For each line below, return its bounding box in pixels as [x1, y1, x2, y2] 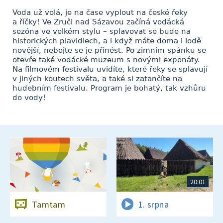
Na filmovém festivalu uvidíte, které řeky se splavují [12, 65, 208, 74]
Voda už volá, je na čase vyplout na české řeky [12, 8, 188, 17]
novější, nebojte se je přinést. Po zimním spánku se [12, 46, 206, 55]
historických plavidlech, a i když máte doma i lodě [12, 36, 201, 45]
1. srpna [138, 198, 169, 210]
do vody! [12, 93, 46, 102]
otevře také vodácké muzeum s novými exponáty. [12, 55, 200, 64]
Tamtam [32, 198, 66, 210]
